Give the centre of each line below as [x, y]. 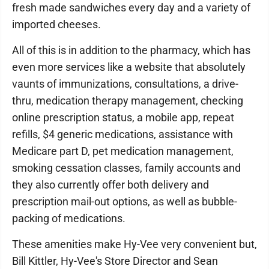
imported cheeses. [56, 25]
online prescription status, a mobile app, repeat [123, 118]
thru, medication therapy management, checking [128, 101]
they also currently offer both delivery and [110, 185]
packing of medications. [69, 219]
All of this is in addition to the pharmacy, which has [131, 50]
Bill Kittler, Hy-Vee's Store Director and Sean [115, 261]
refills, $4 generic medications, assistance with [122, 134]
